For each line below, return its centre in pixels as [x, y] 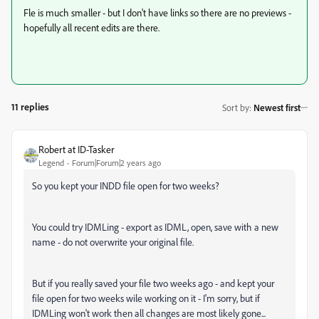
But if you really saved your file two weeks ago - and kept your [153, 283]
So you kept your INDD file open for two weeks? [126, 185]
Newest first [277, 107]
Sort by [236, 107]
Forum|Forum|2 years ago [116, 163]
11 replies [30, 106]
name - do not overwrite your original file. [113, 242]
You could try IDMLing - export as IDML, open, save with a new [155, 227]
